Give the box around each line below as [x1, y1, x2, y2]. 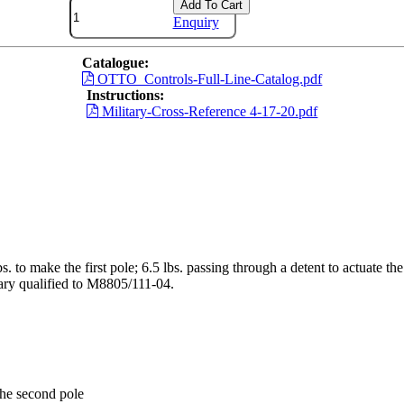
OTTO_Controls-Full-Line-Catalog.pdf [94, 71, 323, 87]
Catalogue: [81, 55, 149, 71]
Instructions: [86, 87, 164, 104]
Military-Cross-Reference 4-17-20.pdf [98, 104, 318, 120]
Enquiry [172, 14, 219, 31]
